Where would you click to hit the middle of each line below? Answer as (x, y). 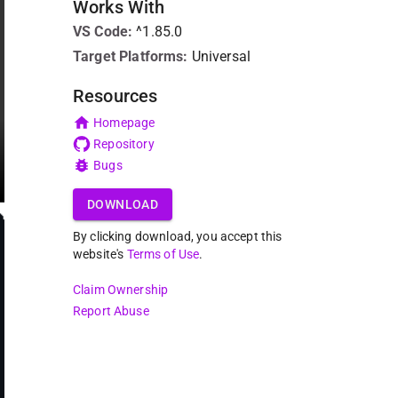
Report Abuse (111, 311)
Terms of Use (163, 254)
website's (100, 254)
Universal (221, 56)
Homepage (124, 123)
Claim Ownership (121, 290)
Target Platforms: (131, 56)
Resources (115, 96)
